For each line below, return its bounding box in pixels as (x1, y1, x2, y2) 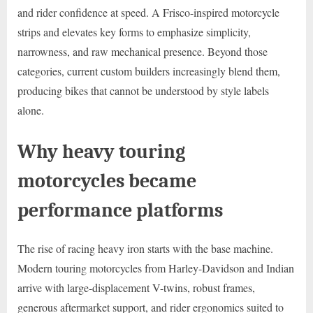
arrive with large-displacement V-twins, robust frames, (17, 280, 255, 296)
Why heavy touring (17, 139, 185, 163)
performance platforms (17, 198, 223, 221)
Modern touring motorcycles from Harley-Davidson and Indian (17, 261, 294, 276)
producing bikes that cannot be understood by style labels (17, 82, 269, 98)
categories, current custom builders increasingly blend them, (17, 63, 280, 78)
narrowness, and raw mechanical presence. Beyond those (17, 43, 268, 59)
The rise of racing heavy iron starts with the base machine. (17, 241, 273, 256)
